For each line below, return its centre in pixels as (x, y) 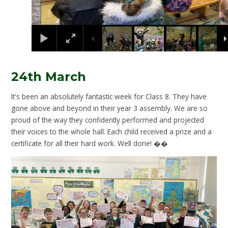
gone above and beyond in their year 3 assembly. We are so (110, 108)
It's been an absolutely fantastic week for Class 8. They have (109, 97)
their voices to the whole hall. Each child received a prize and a (112, 132)
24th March (49, 76)
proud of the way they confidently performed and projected (108, 120)
